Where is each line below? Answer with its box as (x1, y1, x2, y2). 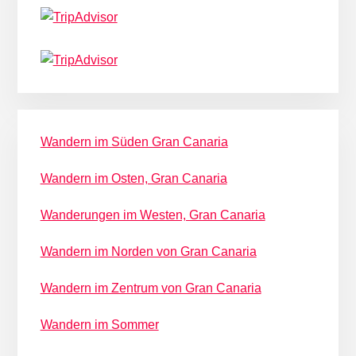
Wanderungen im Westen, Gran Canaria (40, 207, 265, 222)
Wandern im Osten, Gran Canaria (40, 171, 227, 185)
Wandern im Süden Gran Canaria (40, 134, 228, 149)
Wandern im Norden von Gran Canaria (40, 244, 257, 258)
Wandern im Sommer (40, 317, 159, 331)
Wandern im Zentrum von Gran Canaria (40, 281, 261, 295)
